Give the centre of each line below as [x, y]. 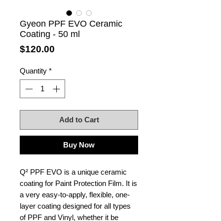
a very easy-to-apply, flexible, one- [75, 195]
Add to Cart [79, 120]
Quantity [33, 71]
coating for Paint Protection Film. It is [78, 184]
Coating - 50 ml [50, 34]
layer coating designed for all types [75, 206]
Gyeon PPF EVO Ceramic [71, 23]
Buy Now [79, 145]
